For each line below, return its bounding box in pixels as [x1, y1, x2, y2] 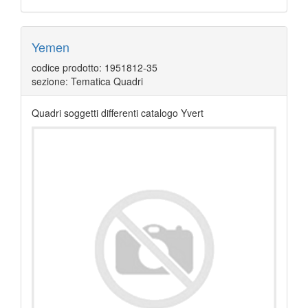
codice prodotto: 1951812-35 [32, 60, 157, 75]
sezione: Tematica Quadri [32, 74, 143, 89]
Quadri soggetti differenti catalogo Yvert [32, 106, 203, 120]
